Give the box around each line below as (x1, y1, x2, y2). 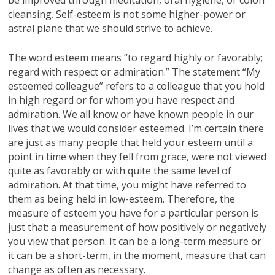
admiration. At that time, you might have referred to (8, 177, 247, 192)
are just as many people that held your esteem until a (8, 135, 254, 149)
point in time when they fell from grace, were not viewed (8, 149, 267, 163)
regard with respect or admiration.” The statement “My (8, 64, 261, 79)
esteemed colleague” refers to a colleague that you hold (8, 79, 265, 93)
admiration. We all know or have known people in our (8, 107, 254, 121)
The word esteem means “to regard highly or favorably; (8, 50, 263, 64)
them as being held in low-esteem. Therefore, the (8, 192, 236, 206)
